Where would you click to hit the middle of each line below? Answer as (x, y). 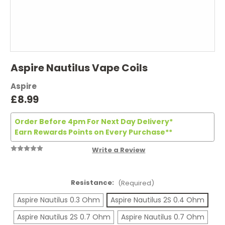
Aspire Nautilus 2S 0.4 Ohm (157, 200)
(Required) (136, 183)
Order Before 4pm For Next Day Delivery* (94, 121)
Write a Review (119, 150)
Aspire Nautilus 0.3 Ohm (59, 200)
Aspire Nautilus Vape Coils (79, 68)
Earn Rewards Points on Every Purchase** (93, 132)
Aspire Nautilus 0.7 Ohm (162, 217)
